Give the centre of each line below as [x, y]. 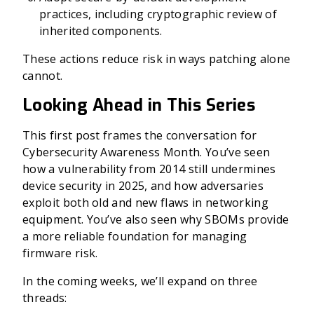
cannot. [43, 76]
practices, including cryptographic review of [158, 14]
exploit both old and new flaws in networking [146, 203]
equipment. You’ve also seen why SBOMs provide [156, 219]
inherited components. [101, 31]
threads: [45, 298]
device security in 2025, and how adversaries [143, 186]
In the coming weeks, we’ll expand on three [140, 281]
